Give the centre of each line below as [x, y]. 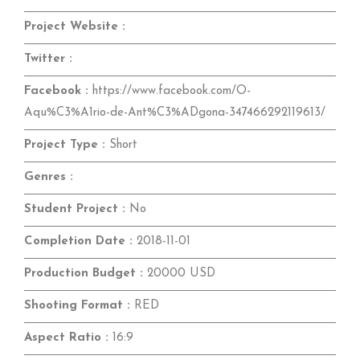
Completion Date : [78, 241]
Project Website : [75, 27]
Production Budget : [84, 273]
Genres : [49, 177]
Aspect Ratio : [66, 337]
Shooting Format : [77, 305]
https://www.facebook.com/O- [170, 91]
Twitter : [48, 59]
